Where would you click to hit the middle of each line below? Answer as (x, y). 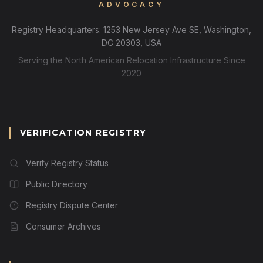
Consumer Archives (63, 226)
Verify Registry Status (67, 163)
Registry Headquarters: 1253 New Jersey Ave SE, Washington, (131, 30)
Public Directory (57, 184)
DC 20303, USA (131, 43)
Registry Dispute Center (72, 205)
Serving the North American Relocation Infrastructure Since (131, 60)
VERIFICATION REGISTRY (83, 133)
